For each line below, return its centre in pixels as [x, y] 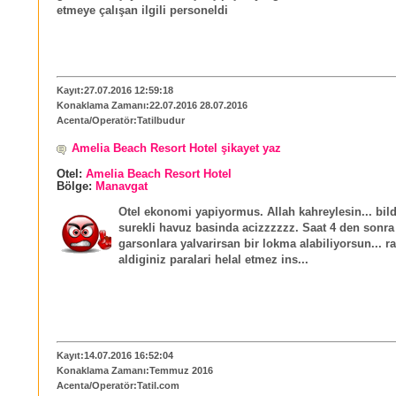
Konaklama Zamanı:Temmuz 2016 [135, 371]
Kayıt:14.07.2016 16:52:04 [115, 356]
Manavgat [122, 186]
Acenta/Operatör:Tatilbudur [121, 121]
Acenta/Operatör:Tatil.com [118, 386]
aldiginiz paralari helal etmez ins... [213, 259]
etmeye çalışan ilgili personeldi [142, 11]
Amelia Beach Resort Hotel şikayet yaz [176, 148]
